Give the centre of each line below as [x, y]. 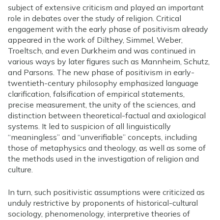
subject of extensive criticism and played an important [106, 7]
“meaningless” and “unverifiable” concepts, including [102, 137]
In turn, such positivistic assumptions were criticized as [106, 192]
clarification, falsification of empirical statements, [96, 94]
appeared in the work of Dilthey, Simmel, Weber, [95, 40]
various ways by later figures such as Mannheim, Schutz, [109, 61]
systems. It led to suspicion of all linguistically [89, 126]
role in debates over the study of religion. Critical [95, 18]
